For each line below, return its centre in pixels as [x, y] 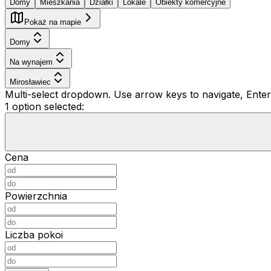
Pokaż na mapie [53, 22]
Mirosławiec [30, 82]
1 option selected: [44, 106]
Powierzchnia [36, 196]
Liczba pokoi [34, 234]
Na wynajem [31, 62]
